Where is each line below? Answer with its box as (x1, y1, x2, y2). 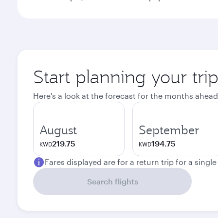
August (39, 122, 77, 138)
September (139, 122, 200, 138)
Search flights (87, 177, 138, 186)
